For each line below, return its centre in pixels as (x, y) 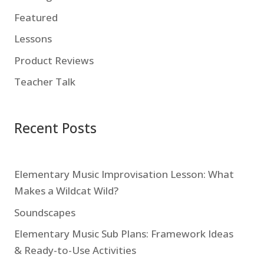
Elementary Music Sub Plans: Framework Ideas (123, 234)
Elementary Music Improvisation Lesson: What (124, 174)
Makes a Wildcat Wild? (66, 191)
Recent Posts (55, 128)
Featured (36, 17)
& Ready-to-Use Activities (75, 250)
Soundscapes (44, 212)
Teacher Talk (44, 82)
